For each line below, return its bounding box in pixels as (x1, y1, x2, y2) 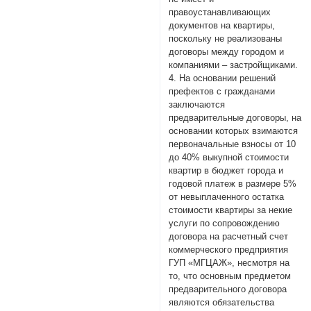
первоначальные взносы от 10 (169, 139, 296, 150)
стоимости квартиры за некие (169, 205, 293, 216)
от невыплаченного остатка (169, 192, 285, 203)
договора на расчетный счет (169, 231, 289, 242)
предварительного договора (169, 284, 287, 295)
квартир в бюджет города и (169, 165, 284, 176)
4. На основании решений (169, 73, 276, 84)
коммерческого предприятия (169, 244, 289, 255)
